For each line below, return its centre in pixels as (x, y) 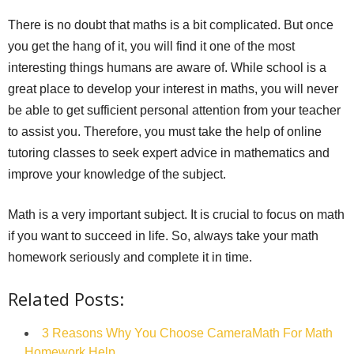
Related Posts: (66, 298)
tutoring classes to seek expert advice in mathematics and (169, 153)
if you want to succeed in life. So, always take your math (163, 235)
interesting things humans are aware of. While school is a (167, 67)
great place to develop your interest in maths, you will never (173, 88)
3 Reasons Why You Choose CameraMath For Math (187, 333)
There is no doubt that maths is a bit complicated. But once (171, 24)
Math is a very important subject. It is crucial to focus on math (176, 214)
